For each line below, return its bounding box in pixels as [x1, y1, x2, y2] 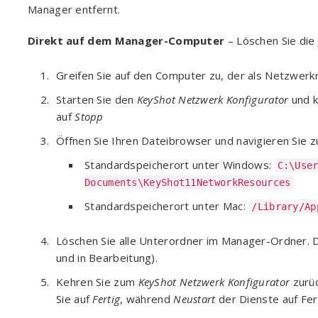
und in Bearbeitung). [56, 251, 158, 265]
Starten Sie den [56, 92, 134, 106]
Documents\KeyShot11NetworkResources [84, 177, 291, 188]
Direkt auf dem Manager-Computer [28, 33, 225, 48]
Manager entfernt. [28, 2, 121, 16]
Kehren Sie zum [56, 275, 138, 289]
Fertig [92, 292, 121, 306]
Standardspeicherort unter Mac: [84, 199, 249, 213]
